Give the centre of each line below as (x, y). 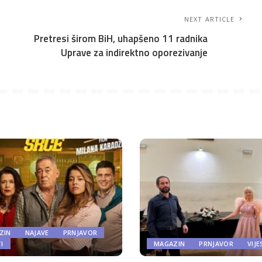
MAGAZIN (170, 243)
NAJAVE (37, 232)
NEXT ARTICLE (210, 19)
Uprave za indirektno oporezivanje (135, 53)
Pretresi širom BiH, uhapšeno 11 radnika (121, 39)
